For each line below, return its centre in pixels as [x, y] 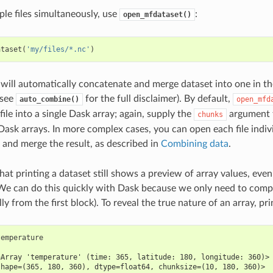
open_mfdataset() [157, 14]
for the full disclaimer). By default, [158, 98]
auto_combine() [49, 99]
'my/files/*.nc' [58, 49]
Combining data [194, 144]
